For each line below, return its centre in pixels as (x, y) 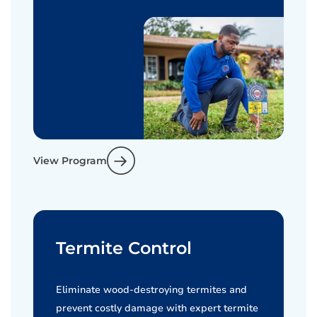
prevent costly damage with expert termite (157, 308)
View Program (70, 161)
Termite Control (124, 248)
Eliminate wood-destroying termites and (151, 290)
